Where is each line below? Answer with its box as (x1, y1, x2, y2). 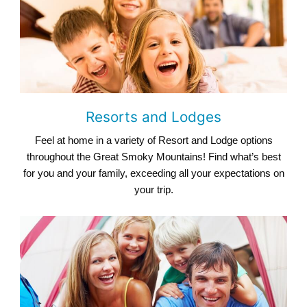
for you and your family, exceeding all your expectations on (23, 167, 284, 180)
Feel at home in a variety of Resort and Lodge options (34, 134, 273, 147)
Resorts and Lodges (86, 108, 221, 126)
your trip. (134, 184, 173, 196)
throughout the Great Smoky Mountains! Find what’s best (26, 151, 281, 163)
